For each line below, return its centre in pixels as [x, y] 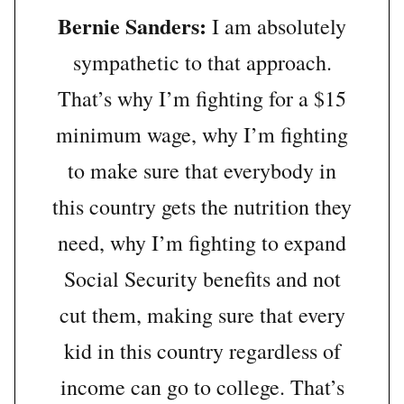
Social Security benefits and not [202, 279]
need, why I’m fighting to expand [202, 243]
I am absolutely [276, 27]
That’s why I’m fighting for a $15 [202, 99]
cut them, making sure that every [202, 315]
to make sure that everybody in [202, 171]
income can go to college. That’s [202, 387]
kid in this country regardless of [202, 351]
